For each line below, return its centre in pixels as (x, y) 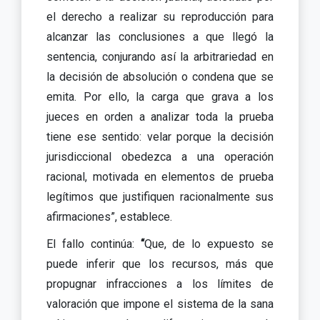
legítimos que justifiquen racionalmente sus (160, 196)
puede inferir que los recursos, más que (160, 264)
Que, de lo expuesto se (209, 244)
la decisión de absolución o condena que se (160, 76)
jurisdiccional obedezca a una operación (160, 156)
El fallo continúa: (94, 244)
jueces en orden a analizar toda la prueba (160, 116)
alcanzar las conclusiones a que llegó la (160, 36)
